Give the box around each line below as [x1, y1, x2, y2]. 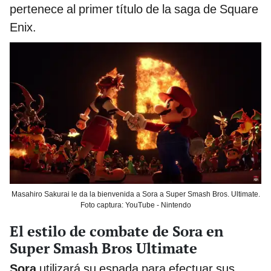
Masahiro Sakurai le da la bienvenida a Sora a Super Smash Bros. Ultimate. [11, 189, 260, 198]
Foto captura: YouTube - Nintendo [80, 200, 191, 209]
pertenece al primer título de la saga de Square [10, 2, 258, 17]
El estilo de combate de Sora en [10, 221, 223, 241]
